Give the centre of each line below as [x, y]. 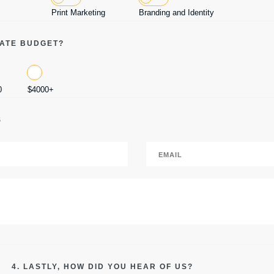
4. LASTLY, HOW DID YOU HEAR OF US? [102, 267]
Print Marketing [78, 13]
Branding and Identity [176, 13]
